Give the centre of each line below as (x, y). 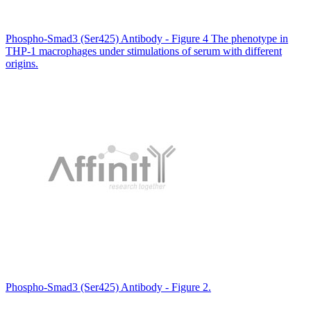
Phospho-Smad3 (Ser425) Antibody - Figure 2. (108, 287)
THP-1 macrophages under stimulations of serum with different (144, 51)
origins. (22, 63)
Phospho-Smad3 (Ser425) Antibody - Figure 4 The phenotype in (147, 38)
